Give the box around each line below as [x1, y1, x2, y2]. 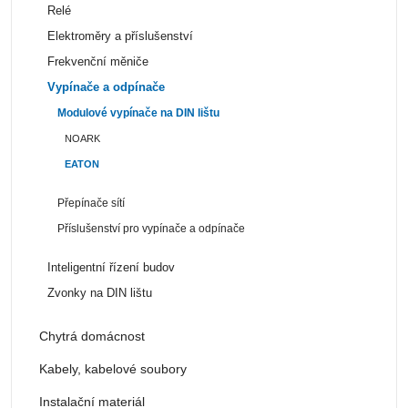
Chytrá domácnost [39, 328, 145, 343]
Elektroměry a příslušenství [46, 29, 193, 43]
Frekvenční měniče [46, 55, 148, 68]
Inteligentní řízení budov [46, 260, 175, 274]
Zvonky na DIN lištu [46, 286, 152, 300]
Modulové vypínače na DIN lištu [57, 106, 220, 119]
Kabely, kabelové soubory [39, 361, 187, 376]
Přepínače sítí [57, 196, 126, 209]
